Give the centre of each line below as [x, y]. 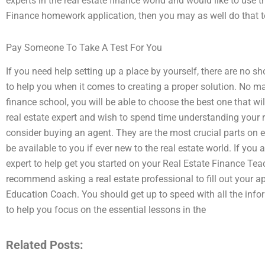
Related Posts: [45, 245]
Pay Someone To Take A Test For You [84, 47]
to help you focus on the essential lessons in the [106, 210]
